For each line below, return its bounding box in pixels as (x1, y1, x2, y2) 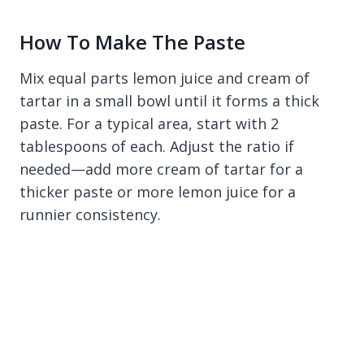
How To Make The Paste (19, 28, 245, 55)
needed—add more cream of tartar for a (19, 159, 303, 179)
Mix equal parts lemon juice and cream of (19, 68, 310, 88)
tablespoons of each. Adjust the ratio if (19, 136, 294, 156)
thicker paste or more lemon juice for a (19, 182, 296, 201)
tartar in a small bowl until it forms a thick (19, 91, 319, 110)
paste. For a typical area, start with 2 (19, 114, 279, 133)
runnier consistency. (19, 205, 161, 224)
